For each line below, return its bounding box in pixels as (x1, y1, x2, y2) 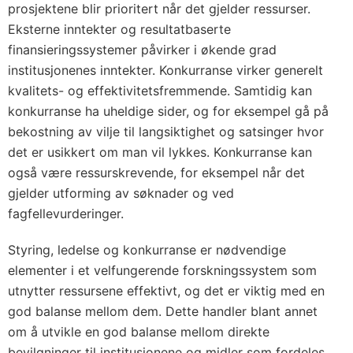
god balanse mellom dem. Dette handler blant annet (8, 303, 318, 319)
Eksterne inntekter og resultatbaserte (8, 21, 231, 37)
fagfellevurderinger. (8, 206, 124, 221)
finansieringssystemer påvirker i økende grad (8, 42, 277, 58)
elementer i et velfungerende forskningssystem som (8, 262, 317, 278)
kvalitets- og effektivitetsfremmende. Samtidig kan (8, 83, 312, 98)
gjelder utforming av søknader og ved (8, 185, 234, 201)
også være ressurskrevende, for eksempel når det (8, 165, 305, 180)
